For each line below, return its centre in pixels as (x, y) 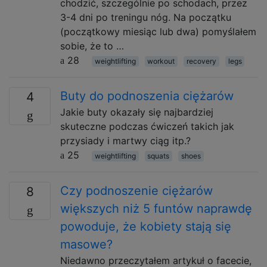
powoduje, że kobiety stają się (146, 226)
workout (161, 61)
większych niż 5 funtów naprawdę (156, 209)
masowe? (86, 244)
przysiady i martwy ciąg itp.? (125, 141)
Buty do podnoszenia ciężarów (147, 96)
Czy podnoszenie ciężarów (136, 191)
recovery (201, 61)
